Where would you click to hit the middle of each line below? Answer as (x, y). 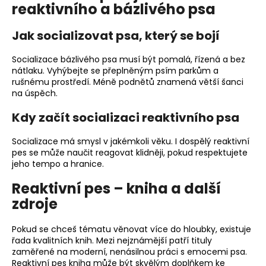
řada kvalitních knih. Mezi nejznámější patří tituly (112, 241)
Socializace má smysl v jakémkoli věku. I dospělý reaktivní (131, 141)
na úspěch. (35, 93)
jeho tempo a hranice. (58, 164)
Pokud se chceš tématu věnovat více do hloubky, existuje (132, 229)
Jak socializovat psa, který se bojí (116, 35)
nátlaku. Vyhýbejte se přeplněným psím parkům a (115, 70)
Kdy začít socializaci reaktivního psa (126, 117)
